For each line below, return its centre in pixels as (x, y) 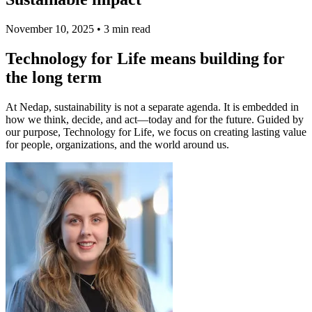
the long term (54, 77)
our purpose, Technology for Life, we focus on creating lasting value (156, 132)
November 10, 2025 (50, 29)
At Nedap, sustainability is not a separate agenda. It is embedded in (152, 107)
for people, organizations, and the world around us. (117, 144)
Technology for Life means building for (145, 58)
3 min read (127, 29)
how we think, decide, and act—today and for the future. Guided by (155, 119)
